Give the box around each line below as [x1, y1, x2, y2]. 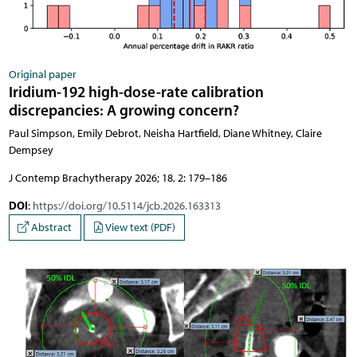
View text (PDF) [104, 221, 175, 234]
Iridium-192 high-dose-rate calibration [8, 81, 264, 101]
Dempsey [8, 143, 53, 157]
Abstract [29, 221, 72, 234]
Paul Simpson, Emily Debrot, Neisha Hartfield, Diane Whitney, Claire [8, 126, 322, 140]
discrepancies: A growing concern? [8, 100, 239, 120]
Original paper [8, 67, 76, 81]
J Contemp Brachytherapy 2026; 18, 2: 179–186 [8, 171, 227, 185]
